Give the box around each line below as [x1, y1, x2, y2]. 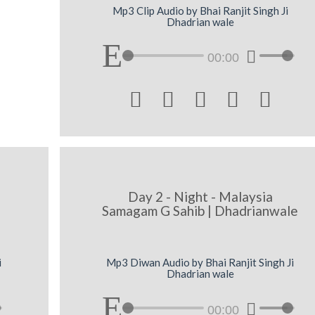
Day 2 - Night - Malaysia [127, 188, 273, 205]
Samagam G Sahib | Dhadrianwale [102, 202, 299, 219]
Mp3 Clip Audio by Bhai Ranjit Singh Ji [112, 4, 288, 17]
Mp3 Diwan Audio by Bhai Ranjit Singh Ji [106, 256, 295, 269]
